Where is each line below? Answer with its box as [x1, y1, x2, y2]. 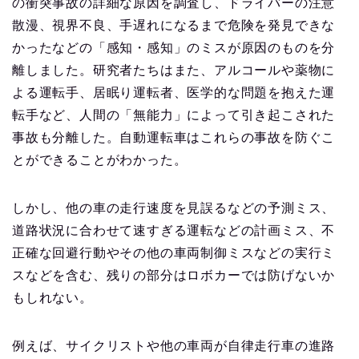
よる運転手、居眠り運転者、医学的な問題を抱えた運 [12, 86, 336, 100]
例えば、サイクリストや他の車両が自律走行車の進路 [12, 339, 336, 353]
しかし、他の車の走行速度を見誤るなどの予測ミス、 [12, 201, 336, 216]
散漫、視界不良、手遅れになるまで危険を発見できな [12, 18, 336, 33]
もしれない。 [12, 291, 93, 305]
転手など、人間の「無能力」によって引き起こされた [12, 108, 336, 123]
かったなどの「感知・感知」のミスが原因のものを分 [12, 41, 336, 55]
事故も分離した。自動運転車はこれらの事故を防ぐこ [12, 131, 336, 145]
